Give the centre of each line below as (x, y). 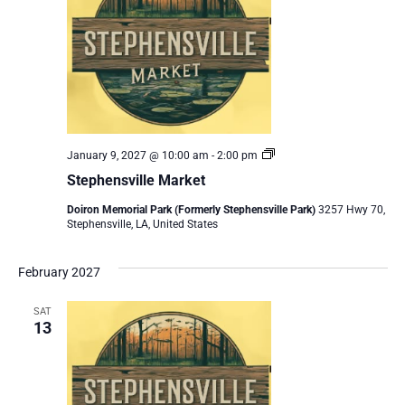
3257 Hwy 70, (351, 210)
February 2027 (59, 273)
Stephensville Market (136, 181)
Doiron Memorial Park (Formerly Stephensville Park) (192, 210)
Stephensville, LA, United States (142, 225)
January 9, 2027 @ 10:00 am (137, 156)
